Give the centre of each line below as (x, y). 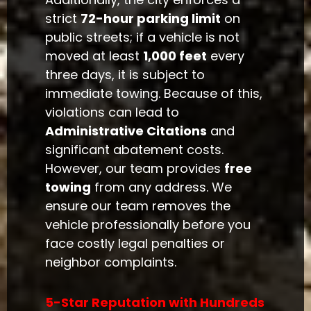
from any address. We (162, 187)
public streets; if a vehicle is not (143, 37)
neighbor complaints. (111, 262)
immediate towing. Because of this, (154, 93)
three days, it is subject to (125, 74)
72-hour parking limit (151, 18)
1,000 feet (175, 56)
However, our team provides (135, 168)
